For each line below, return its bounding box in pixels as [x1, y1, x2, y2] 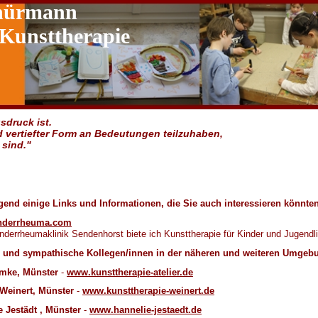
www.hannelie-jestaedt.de [89, 305, 202, 316]
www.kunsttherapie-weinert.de [82, 285, 214, 297]
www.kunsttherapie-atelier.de [67, 266, 193, 278]
